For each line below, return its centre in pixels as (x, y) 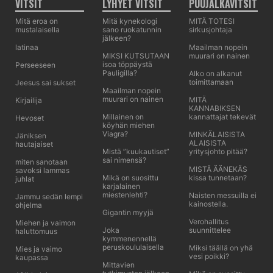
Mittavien (118, 265)
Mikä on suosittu (130, 178)
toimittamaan (211, 82)
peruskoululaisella (133, 247)
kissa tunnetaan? (218, 178)
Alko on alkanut (216, 73)
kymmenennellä (129, 239)
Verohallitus (209, 222)
